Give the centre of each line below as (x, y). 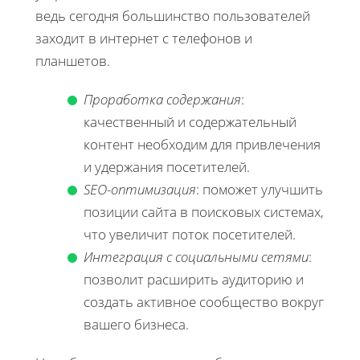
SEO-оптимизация (140, 189)
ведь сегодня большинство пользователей (173, 15)
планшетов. (73, 60)
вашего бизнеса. (136, 324)
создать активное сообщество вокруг (204, 301)
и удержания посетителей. (167, 166)
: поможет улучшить (260, 189)
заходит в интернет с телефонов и (144, 38)
